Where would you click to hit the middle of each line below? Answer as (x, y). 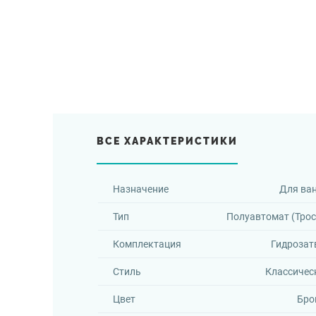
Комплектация (147, 244)
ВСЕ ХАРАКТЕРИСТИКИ (168, 141)
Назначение (140, 189)
